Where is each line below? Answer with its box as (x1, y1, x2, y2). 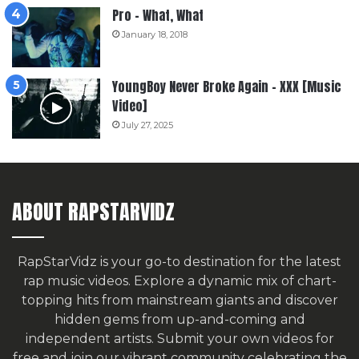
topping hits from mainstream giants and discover (21, 292, 338, 308)
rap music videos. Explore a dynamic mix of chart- (22, 272, 337, 288)
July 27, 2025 (122, 119, 173, 131)
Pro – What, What (112, 5, 204, 25)
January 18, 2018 (122, 28, 188, 40)
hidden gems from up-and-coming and (54, 311, 305, 327)
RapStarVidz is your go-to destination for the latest (18, 253, 341, 269)
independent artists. (25, 330, 157, 346)
